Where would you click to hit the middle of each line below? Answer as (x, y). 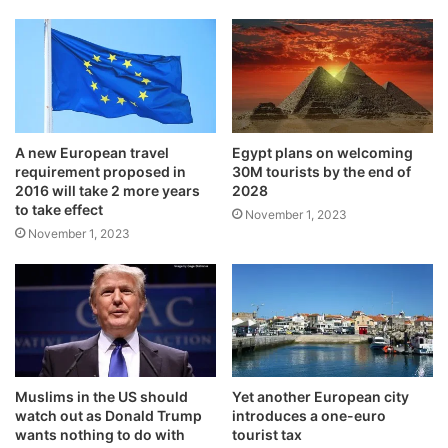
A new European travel (92, 152)
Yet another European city (320, 396)
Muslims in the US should (101, 396)
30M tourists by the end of (321, 171)
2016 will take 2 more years (107, 190)
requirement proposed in (100, 171)
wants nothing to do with (100, 434)
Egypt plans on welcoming (322, 152)
